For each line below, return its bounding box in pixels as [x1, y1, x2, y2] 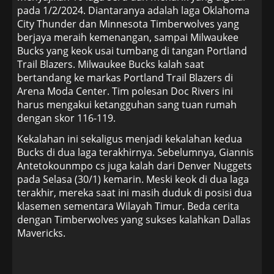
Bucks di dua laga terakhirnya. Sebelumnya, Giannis [17, 146, 254, 159]
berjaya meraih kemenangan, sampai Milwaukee [17, 31, 239, 44]
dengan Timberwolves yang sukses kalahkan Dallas [17, 213, 251, 226]
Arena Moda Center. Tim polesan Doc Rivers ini [17, 84, 233, 98]
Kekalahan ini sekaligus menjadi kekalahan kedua [17, 132, 242, 146]
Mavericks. [17, 226, 65, 240]
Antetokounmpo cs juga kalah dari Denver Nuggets [17, 159, 252, 172]
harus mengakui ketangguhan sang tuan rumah [17, 98, 237, 111]
